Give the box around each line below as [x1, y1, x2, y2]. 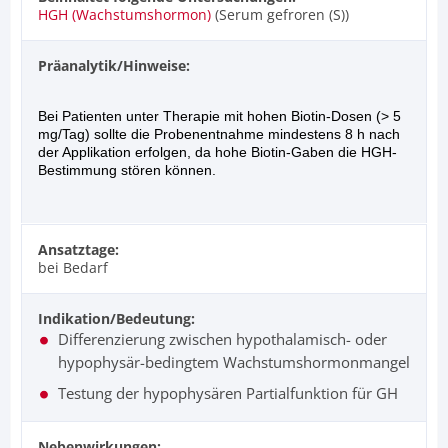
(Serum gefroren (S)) [211, 4, 349, 24]
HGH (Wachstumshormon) [38, 4, 211, 24]
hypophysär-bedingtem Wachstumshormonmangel [58, 351, 410, 372]
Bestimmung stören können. [38, 161, 216, 178]
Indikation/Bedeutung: [38, 308, 195, 328]
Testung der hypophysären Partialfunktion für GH [58, 382, 398, 403]
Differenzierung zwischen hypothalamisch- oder [58, 328, 387, 349]
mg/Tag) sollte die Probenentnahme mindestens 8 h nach [38, 125, 400, 142]
